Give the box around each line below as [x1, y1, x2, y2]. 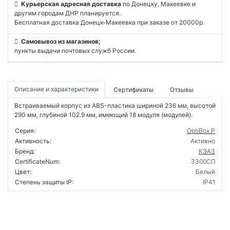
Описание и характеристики [14, 85, 99, 93]
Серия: [15, 126, 35, 135]
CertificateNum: [15, 157, 60, 165]
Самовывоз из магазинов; [21, 37, 101, 45]
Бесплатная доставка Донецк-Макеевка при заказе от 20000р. [14, 18, 204, 26]
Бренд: [15, 147, 35, 155]
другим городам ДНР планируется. [14, 9, 121, 17]
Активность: [15, 137, 51, 145]
